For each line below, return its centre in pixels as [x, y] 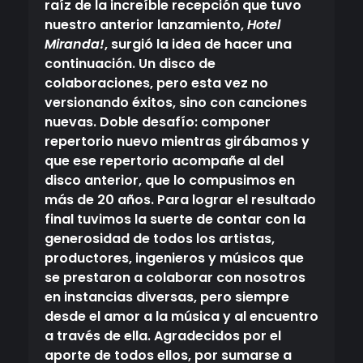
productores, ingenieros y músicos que [174, 258]
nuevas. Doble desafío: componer [158, 122]
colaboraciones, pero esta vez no [156, 83]
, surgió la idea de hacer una [198, 45]
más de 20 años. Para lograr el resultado [180, 200]
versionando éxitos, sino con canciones [176, 103]
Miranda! [75, 45]
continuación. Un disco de [130, 64]
